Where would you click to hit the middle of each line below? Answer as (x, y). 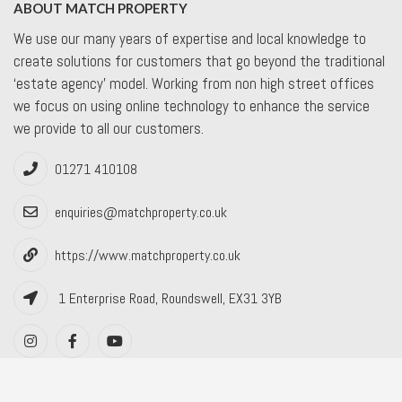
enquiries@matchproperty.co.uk (141, 212)
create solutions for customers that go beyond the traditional (199, 61)
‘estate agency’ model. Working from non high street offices (194, 83)
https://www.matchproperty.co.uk (148, 255)
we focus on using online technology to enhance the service (192, 105)
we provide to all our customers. (109, 128)
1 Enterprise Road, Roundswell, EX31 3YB (170, 298)
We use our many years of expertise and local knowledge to (190, 38)
